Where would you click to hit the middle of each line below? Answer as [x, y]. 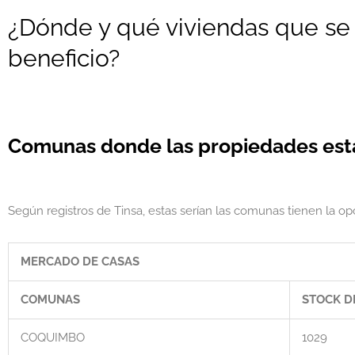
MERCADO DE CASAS [80, 262]
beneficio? [64, 59]
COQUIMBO [53, 338]
